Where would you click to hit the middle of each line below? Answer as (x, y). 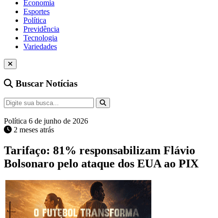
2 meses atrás (34, 130)
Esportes (36, 11)
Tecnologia (40, 37)
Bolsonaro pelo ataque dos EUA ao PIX (101, 164)
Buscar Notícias (45, 83)
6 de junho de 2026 (58, 121)
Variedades (40, 46)
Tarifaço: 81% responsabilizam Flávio (100, 151)
